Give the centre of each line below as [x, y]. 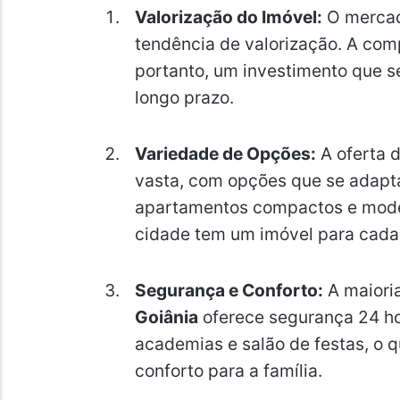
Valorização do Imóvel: [228, 17]
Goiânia [166, 317]
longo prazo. [184, 98]
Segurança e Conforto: [229, 290]
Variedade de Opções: [225, 153]
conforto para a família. [228, 370]
